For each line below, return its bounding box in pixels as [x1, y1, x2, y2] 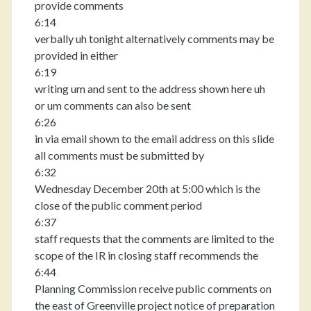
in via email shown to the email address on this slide [34, 132, 274, 145]
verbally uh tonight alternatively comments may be [34, 32, 274, 45]
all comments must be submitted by [34, 149, 204, 162]
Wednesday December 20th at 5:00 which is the [34, 182, 260, 195]
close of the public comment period [34, 199, 202, 212]
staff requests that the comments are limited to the [34, 232, 274, 245]
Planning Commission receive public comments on [34, 282, 271, 295]
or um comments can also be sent [34, 99, 191, 112]
